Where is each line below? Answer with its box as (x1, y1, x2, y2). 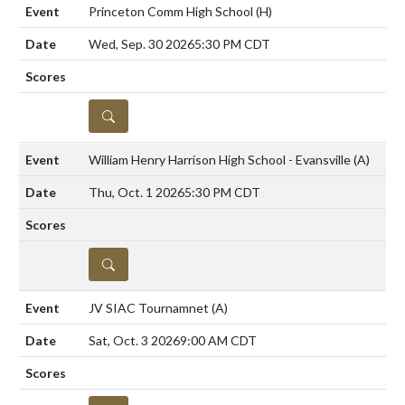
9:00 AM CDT (180, 332, 257, 348)
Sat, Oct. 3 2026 (89, 332, 180, 348)
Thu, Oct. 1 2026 (89, 184, 184, 200)
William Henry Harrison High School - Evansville (89, 151, 353, 167)
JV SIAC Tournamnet (89, 299, 212, 316)
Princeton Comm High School (89, 3, 256, 19)
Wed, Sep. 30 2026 (89, 35, 194, 52)
